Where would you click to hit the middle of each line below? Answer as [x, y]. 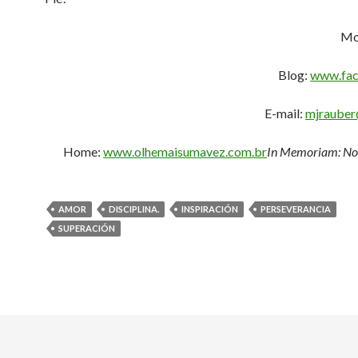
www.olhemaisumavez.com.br [185, 151]
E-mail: [285, 113]
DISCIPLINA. [134, 209]
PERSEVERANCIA [296, 209]
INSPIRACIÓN [210, 209]
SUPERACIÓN [87, 228]
